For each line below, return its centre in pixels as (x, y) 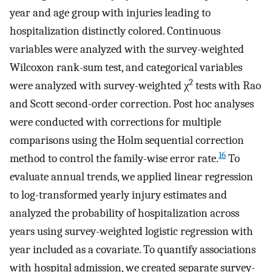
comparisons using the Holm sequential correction (127, 141)
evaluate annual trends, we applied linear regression (131, 177)
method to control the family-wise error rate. (114, 159)
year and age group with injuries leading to (110, 13)
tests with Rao (227, 86)
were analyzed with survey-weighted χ (99, 86)
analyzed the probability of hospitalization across (124, 213)
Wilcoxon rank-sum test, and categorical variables (126, 68)
